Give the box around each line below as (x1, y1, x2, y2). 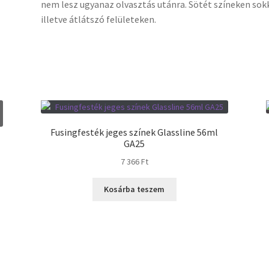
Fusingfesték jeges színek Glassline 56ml (50, 126, 219, 139)
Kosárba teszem (104, 184, 165, 195)
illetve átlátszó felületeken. (40, 13, 156, 26)
